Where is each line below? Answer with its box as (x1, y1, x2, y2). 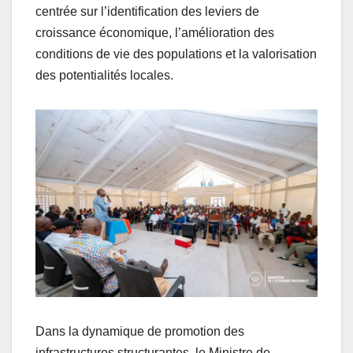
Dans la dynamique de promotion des (35, 324, 244, 338)
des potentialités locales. (35, 68, 173, 82)
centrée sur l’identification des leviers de (35, 4, 259, 18)
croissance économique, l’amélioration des (35, 25, 274, 39)
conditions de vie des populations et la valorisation (35, 46, 317, 61)
